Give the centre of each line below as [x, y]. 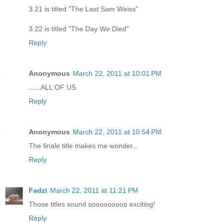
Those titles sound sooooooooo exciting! [92, 204]
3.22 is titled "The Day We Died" [79, 29]
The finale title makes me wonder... [83, 146]
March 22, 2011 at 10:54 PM [117, 132]
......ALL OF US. [53, 87]
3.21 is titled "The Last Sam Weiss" [83, 9]
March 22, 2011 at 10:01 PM [117, 74]
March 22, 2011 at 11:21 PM [94, 190]
